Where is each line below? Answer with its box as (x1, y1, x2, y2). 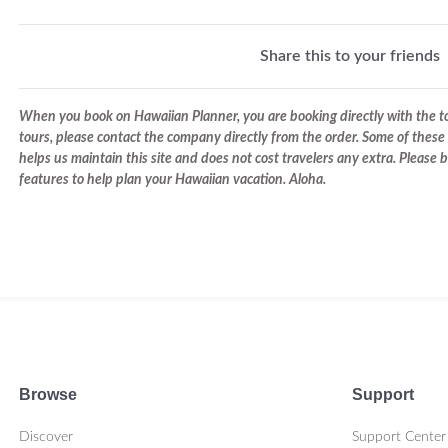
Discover (19, 430, 73, 445)
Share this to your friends (259, 48, 440, 65)
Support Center (351, 430, 446, 445)
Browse (19, 386, 77, 404)
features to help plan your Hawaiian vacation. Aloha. (19, 173, 326, 188)
